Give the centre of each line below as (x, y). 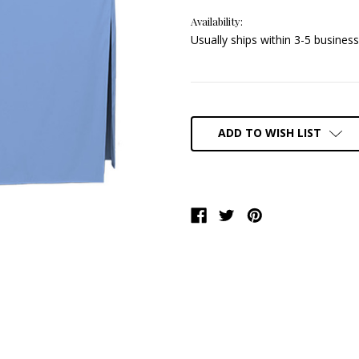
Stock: (205, 127)
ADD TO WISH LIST (269, 132)
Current (209, 112)
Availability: (217, 21)
